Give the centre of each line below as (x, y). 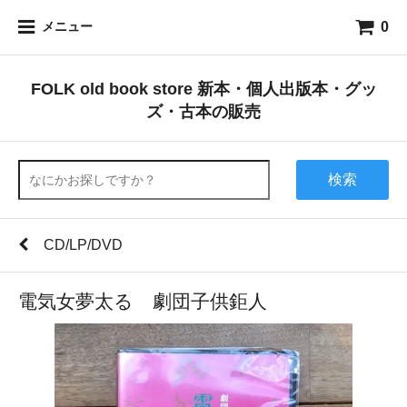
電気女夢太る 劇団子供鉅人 (143, 301)
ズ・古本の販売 (203, 111)
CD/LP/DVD (83, 245)
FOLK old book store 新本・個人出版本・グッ (203, 89)
